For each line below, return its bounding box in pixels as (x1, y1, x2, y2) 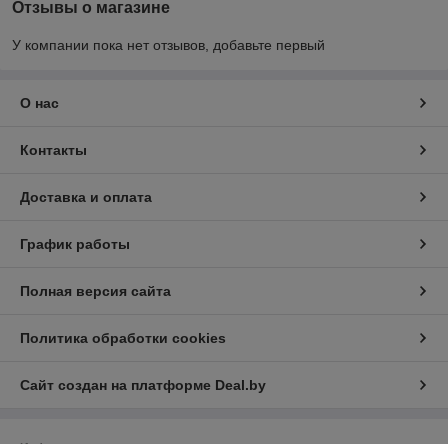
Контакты (20, 142, 87, 159)
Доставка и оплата (20, 189, 152, 206)
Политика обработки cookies (20, 330, 226, 347)
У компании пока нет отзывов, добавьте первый (12, 37, 325, 54)
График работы (20, 236, 130, 253)
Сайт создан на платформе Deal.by (20, 377, 266, 394)
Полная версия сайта (20, 283, 171, 300)
